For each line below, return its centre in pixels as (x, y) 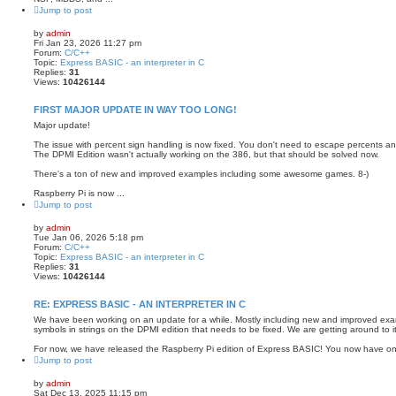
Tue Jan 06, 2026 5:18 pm (88, 237)
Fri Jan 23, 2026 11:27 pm (88, 42)
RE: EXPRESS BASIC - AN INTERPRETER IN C (140, 304)
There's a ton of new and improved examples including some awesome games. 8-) (201, 173)
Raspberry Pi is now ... (79, 193)
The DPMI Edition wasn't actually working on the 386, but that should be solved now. (206, 154)
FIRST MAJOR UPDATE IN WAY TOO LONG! (135, 109)
